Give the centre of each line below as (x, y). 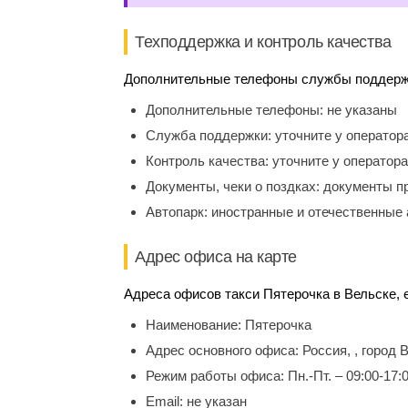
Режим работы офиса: (217, 376)
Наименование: (195, 325)
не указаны (362, 110)
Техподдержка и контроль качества (263, 42)
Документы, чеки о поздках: (235, 186)
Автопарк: (178, 212)
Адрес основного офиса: (224, 350)
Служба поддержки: (210, 135)
